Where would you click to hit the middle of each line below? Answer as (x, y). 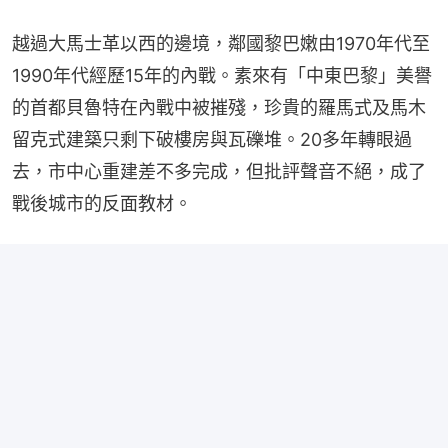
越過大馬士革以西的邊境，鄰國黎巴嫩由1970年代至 (221, 44)
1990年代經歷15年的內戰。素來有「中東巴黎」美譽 (222, 76)
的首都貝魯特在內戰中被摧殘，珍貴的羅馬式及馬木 (219, 108)
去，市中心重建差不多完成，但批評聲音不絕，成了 (219, 172)
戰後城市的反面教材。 (102, 204)
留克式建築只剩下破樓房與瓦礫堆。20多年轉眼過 (212, 140)
